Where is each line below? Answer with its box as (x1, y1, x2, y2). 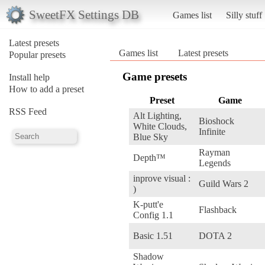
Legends (199, 157, 231, 168)
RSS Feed (9, 106, 47, 117)
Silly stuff (225, 9, 262, 20)
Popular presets (9, 49, 66, 60)
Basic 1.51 (133, 230, 173, 241)
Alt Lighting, (133, 110, 182, 121)
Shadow (133, 251, 164, 261)
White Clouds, (133, 121, 187, 131)
